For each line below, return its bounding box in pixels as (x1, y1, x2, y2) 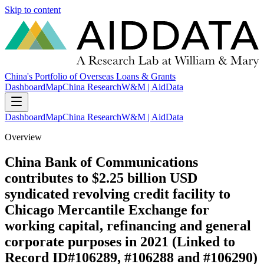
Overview (5, 132, 42, 143)
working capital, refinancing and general (5, 218, 251, 234)
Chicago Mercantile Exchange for (5, 202, 209, 218)
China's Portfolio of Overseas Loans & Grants (5, 71, 176, 82)
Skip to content (5, 5, 61, 15)
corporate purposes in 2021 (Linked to (5, 234, 235, 250)
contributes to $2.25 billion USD (5, 170, 197, 186)
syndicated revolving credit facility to (5, 186, 230, 202)
